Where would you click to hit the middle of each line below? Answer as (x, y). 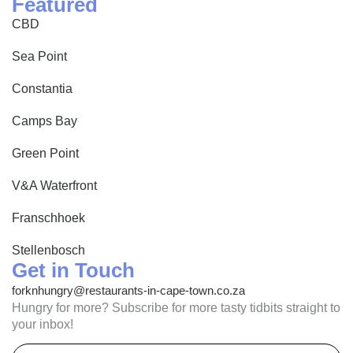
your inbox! (43, 324)
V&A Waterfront (54, 186)
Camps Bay (45, 121)
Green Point (45, 153)
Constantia (42, 89)
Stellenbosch (48, 250)
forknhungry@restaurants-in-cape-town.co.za (128, 290)
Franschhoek (48, 218)
